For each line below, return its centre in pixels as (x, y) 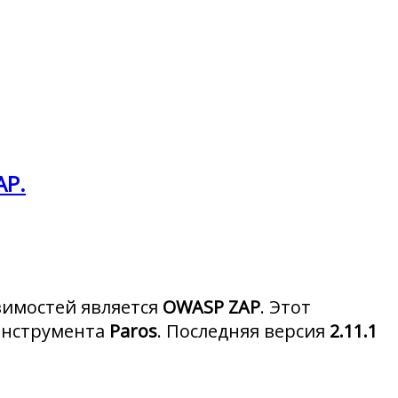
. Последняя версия (243, 331)
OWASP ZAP (211, 307)
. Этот (286, 307)
